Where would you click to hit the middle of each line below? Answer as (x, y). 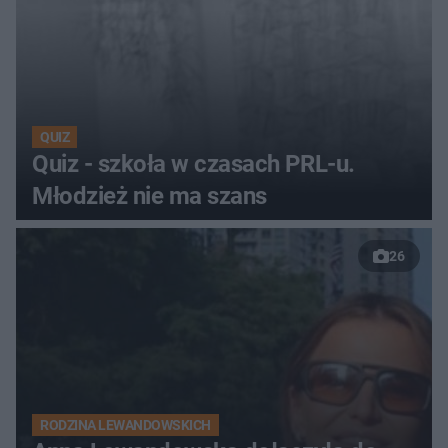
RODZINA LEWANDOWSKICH (125, 424)
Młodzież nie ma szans (149, 195)
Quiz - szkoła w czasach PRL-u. (193, 163)
